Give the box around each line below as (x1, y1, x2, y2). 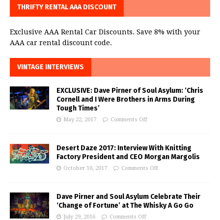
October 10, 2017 (63, 165, 107, 171)
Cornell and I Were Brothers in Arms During (56, 95, 195, 104)
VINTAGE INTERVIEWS (17, 62, 84, 71)
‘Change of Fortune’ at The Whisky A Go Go (56, 201, 193, 210)
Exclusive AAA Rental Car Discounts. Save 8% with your (10, 27, 200, 36)
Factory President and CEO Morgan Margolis (56, 152, 200, 161)
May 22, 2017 (63, 116, 96, 123)
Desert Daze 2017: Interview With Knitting (56, 143, 192, 152)
